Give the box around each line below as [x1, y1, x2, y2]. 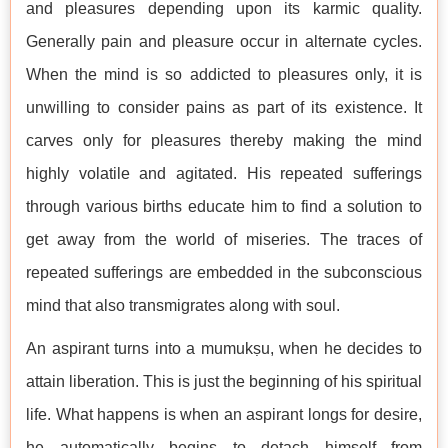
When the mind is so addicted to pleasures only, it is [26, 66, 422, 84]
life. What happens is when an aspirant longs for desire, [26, 406, 422, 424]
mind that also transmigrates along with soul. [26, 297, 344, 315]
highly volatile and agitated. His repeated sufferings [26, 165, 422, 183]
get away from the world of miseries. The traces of [26, 231, 422, 249]
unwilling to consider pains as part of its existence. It [26, 99, 422, 117]
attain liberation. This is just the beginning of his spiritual [26, 373, 422, 391]
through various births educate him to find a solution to [26, 198, 422, 216]
